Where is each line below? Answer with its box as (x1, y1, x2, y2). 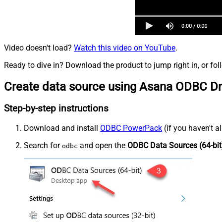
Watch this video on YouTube (74, 43, 175, 53)
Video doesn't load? (4, 43, 74, 53)
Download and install (24, 123, 100, 133)
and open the (78, 141, 127, 151)
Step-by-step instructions (4, 103, 109, 114)
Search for (24, 141, 62, 151)
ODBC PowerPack (100, 123, 162, 133)
